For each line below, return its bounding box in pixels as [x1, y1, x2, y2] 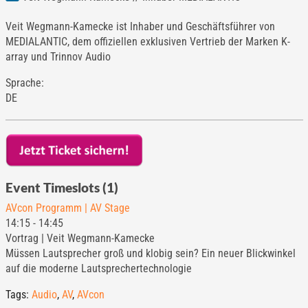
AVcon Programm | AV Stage [5, 201, 130, 214]
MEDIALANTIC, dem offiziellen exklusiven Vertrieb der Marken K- [5, 34, 290, 48]
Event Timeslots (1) [5, 179, 118, 195]
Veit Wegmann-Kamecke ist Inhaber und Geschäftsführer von [5, 19, 275, 33]
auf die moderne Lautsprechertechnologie [5, 261, 192, 275]
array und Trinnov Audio [5, 49, 111, 63]
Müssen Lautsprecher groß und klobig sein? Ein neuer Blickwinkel [5, 246, 296, 260]
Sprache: [5, 76, 44, 89]
